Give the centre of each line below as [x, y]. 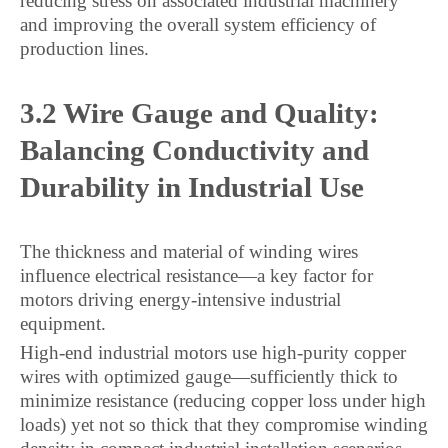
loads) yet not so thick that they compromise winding [224, 424]
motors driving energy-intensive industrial [180, 299]
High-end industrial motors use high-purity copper [213, 352]
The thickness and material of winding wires [189, 251]
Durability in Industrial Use [192, 187]
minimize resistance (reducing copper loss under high [223, 400]
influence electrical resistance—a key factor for [196, 275]
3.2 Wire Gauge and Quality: [199, 113]
